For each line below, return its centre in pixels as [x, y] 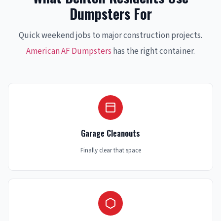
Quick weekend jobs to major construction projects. [110, 36]
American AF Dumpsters [69, 52]
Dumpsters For [110, 14]
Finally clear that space [110, 151]
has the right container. [153, 52]
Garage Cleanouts [110, 133]
